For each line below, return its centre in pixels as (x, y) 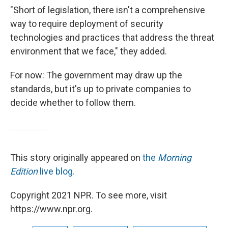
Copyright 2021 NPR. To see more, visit (89, 195)
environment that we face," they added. (89, 51)
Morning (175, 158)
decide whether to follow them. (73, 103)
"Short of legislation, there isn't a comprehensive (108, 10)
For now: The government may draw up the (96, 75)
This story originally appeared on (76, 158)
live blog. (56, 172)
